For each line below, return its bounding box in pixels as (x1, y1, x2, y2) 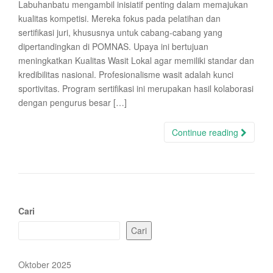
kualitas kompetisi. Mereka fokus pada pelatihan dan (18, 12, 221, 24)
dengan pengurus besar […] (18, 96, 127, 108)
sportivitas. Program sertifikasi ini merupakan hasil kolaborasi (18, 82, 253, 94)
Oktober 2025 (18, 258, 71, 271)
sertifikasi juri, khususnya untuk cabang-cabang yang (18, 26, 222, 38)
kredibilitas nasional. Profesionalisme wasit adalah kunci (18, 68, 233, 80)
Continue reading (172, 126, 241, 138)
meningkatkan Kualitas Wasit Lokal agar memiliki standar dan (18, 54, 254, 66)
